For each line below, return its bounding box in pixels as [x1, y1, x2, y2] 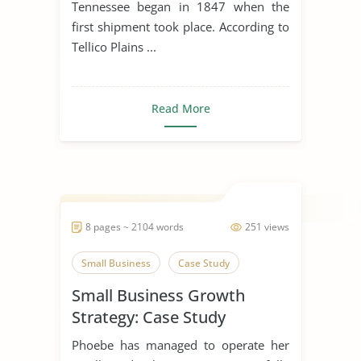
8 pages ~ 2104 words [85, 219, 184, 234]
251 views [245, 219, 289, 234]
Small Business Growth [72, 284, 245, 306]
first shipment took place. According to [72, 18, 289, 35]
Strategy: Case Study [72, 305, 226, 328]
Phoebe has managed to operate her [72, 336, 289, 353]
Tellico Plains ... [72, 38, 156, 55]
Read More [151, 100, 210, 116]
